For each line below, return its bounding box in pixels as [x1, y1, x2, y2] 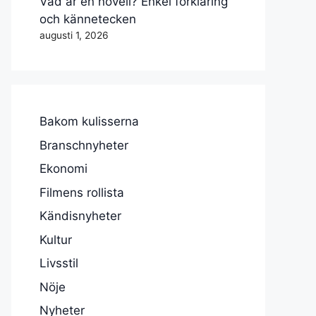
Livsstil [39, 256, 78, 271]
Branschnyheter [39, 138, 128, 152]
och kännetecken [39, 12, 136, 27]
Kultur [39, 232, 72, 247]
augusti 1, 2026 [39, 30, 109, 42]
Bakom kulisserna [39, 114, 139, 129]
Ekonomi [39, 162, 87, 176]
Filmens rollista [39, 185, 124, 200]
